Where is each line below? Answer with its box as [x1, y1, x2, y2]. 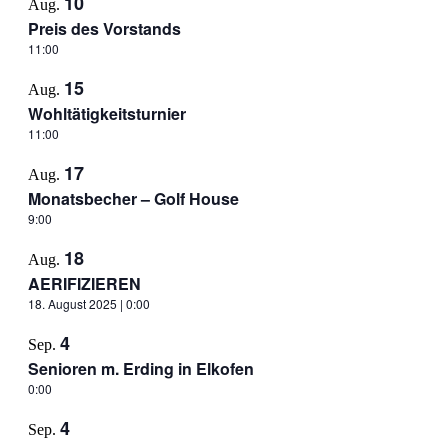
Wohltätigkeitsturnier [27, 102, 186, 125]
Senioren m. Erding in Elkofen [27, 357, 254, 380]
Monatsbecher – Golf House [27, 187, 239, 210]
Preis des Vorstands [27, 17, 181, 40]
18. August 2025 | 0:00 [27, 295, 150, 312]
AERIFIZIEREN [27, 272, 141, 295]
